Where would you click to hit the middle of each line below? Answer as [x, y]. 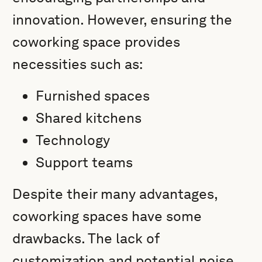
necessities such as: [78, 64]
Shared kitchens [89, 118]
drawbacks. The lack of [86, 238]
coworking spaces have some [107, 216]
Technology [73, 140]
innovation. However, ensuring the [123, 20]
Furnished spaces [93, 96]
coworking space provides [96, 42]
